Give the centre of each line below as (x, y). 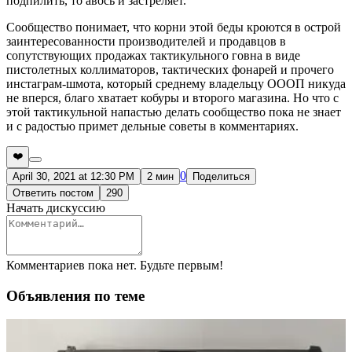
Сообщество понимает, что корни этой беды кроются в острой (174, 27)
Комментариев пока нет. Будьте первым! (115, 265)
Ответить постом (53, 192)
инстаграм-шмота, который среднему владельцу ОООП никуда (176, 83)
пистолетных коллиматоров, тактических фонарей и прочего (170, 69)
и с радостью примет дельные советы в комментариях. (152, 126)
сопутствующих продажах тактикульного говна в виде (153, 55)
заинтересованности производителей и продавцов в (146, 41)
